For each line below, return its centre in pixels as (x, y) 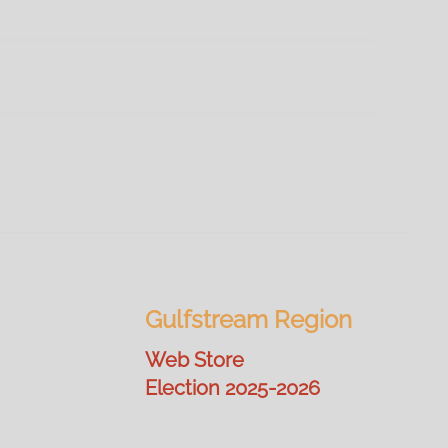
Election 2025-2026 (232, 388)
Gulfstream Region (248, 319)
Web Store (194, 360)
